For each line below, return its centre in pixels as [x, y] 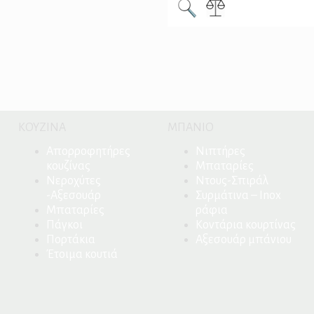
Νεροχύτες [73, 181]
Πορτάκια [70, 240]
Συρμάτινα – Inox [238, 196]
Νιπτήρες [220, 152]
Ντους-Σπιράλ [232, 181]
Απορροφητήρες [88, 152]
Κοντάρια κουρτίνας [245, 225]
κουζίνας [68, 166]
